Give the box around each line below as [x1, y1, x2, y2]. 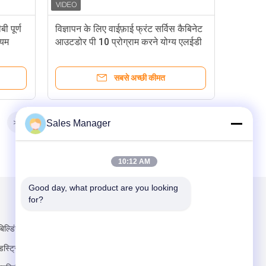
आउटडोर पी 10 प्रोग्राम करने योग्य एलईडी [55, 36, 202, 47]
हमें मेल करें [81, 202, 112, 211]
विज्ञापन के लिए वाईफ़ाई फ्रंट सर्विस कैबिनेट [55, 23, 202, 34]
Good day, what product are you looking [28, 183, 178, 192]
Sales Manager [46, 118, 110, 128]
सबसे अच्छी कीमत [114, 73, 165, 83]
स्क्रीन [55, 49, 79, 61]
